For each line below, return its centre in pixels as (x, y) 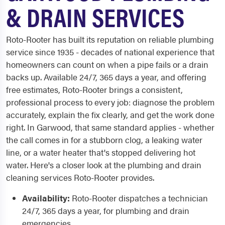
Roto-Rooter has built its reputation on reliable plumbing (110, 39)
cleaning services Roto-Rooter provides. (80, 177)
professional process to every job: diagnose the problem (110, 102)
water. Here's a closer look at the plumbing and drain (104, 165)
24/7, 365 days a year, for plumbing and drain (106, 210)
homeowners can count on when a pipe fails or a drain (107, 64)
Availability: (46, 198)
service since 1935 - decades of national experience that (110, 52)
